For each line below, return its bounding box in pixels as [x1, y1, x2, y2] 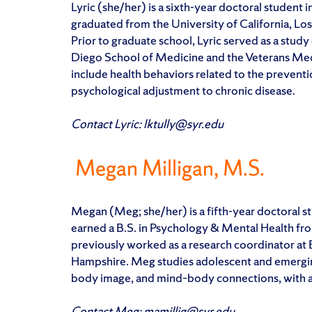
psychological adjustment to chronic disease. [71, 82, 295, 99]
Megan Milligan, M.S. [75, 153, 265, 182]
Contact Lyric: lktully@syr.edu [71, 116, 224, 132]
